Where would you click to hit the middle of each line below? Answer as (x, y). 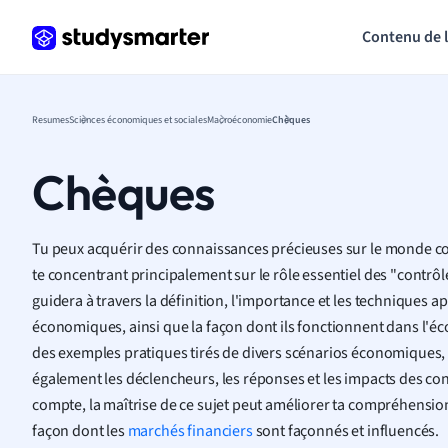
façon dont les (80, 430)
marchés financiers (190, 430)
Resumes (50, 119)
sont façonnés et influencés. (346, 430)
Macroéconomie (239, 119)
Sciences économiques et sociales (138, 119)
